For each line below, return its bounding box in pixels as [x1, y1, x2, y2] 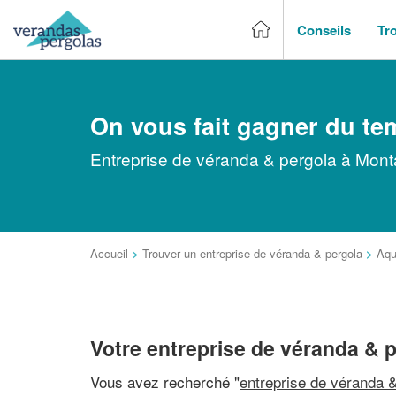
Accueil [90, 245, 128, 262]
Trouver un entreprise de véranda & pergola [142, 245, 362, 262]
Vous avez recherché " [90, 369, 240, 392]
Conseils [297, 19, 351, 40]
